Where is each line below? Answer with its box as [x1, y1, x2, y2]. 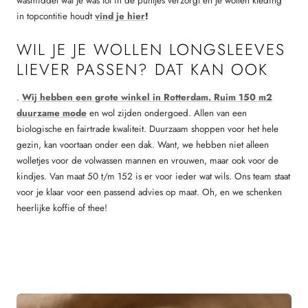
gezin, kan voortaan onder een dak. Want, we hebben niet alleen [16, 138, 269, 152]
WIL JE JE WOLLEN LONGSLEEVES [16, 38, 285, 62]
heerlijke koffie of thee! [16, 201, 107, 215]
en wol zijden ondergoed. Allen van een [87, 107, 247, 120]
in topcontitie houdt [16, 10, 95, 23]
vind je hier [95, 10, 145, 23]
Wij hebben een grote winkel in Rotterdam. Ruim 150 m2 [22, 91, 272, 104]
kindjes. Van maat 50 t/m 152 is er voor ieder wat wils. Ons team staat [16, 170, 290, 184]
